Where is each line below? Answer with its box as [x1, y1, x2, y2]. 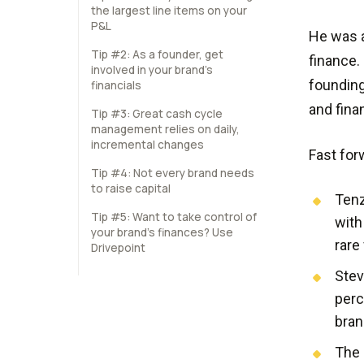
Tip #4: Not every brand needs [91, 166, 254, 180]
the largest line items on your [91, 3, 247, 18]
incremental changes [91, 137, 204, 152]
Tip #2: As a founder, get [91, 47, 223, 62]
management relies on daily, [91, 122, 240, 136]
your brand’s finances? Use [91, 225, 233, 240]
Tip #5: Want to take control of [91, 210, 257, 224]
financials [91, 78, 141, 93]
